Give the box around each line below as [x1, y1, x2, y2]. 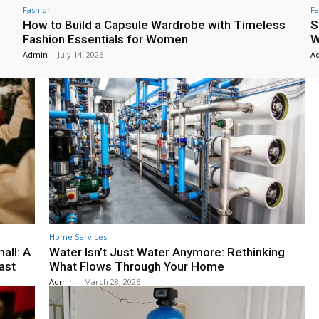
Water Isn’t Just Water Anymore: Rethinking [49, 245, 285, 260]
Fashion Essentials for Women [23, 31, 188, 46]
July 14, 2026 [58, 48, 103, 60]
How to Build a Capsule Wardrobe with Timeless [23, 17, 286, 32]
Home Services [49, 231, 107, 243]
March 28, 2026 [84, 276, 140, 288]
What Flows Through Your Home [49, 259, 224, 274]
